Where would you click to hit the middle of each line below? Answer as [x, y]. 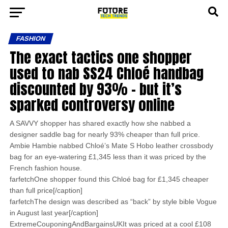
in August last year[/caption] [54, 213]
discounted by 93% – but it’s [95, 89]
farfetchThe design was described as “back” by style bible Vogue [113, 202]
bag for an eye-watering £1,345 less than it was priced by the [108, 157]
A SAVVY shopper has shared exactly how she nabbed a [100, 123]
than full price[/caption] [46, 190]
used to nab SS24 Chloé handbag [106, 73]
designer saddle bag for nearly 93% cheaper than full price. [106, 134]
